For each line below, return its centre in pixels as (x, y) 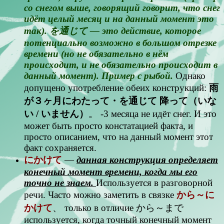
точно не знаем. (59, 182)
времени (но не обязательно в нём (96, 53)
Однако (189, 75)
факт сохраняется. (60, 147)
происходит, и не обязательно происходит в (121, 64)
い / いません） (56, 113)
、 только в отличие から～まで (118, 207)
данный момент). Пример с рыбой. (98, 75)
